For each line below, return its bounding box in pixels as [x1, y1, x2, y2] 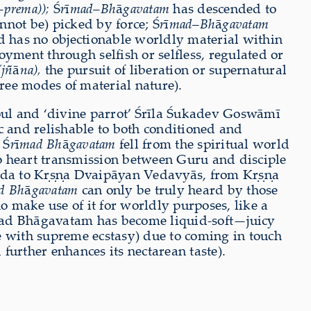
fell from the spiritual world [115, 135, 289, 153]
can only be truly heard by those [78, 180, 278, 199]
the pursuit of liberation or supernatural [41, 60, 287, 79]
